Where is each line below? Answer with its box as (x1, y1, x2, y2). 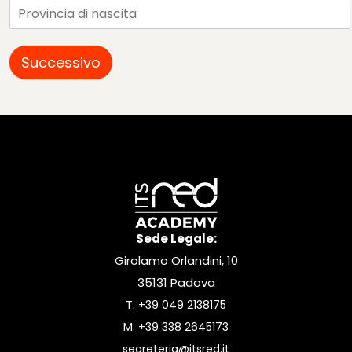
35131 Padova (137, 274, 215, 291)
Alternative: (8, 89, 97, 112)
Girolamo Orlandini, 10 (114, 252, 238, 269)
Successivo (21, 52, 101, 72)
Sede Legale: (135, 230, 217, 247)
